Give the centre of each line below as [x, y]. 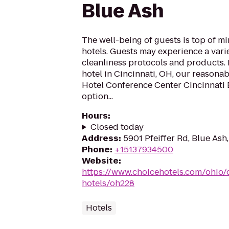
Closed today [117, 127]
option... [97, 96]
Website [100, 161]
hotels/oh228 [108, 183]
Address [100, 138]
